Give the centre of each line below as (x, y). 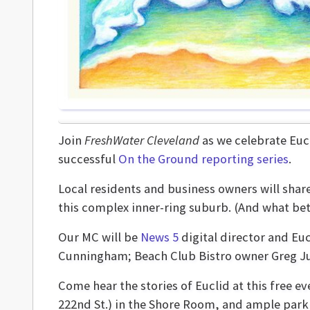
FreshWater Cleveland (142, 140)
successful (88, 158)
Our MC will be (99, 237)
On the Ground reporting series (203, 158)
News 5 (159, 237)
